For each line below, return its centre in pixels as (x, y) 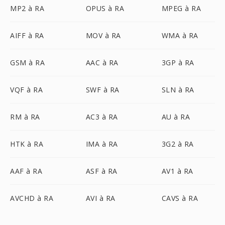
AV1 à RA (177, 171)
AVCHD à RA (32, 198)
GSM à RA (27, 63)
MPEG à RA (181, 8)
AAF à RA (26, 171)
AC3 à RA (102, 117)
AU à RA (176, 117)
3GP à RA (178, 63)
